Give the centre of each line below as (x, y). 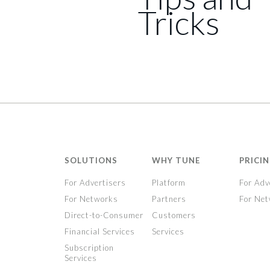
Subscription (89, 248)
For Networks (91, 199)
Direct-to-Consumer (104, 215)
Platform (168, 183)
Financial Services (99, 231)
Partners (169, 199)
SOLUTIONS (91, 160)
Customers (174, 215)
